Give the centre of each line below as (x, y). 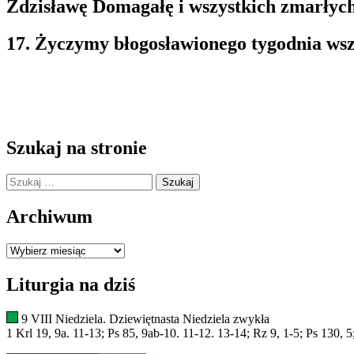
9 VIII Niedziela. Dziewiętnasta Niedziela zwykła (145, 318)
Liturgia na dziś (71, 285)
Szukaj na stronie (77, 147)
